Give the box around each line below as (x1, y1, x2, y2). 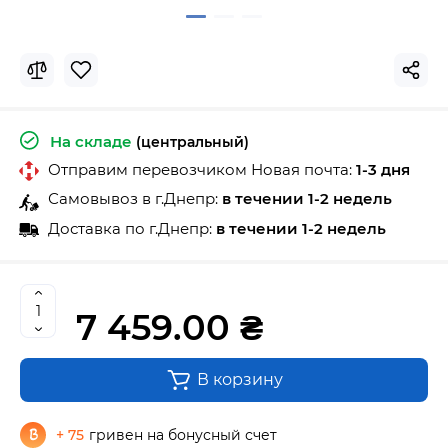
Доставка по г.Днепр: (48, 218, 216, 238)
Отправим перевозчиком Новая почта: (48, 160, 356, 180)
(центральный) (136, 133, 249, 152)
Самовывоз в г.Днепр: (48, 189, 222, 209)
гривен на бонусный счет (89, 425, 277, 444)
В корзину (196, 369, 283, 389)
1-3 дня (356, 160, 410, 180)
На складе (50, 132, 132, 152)
